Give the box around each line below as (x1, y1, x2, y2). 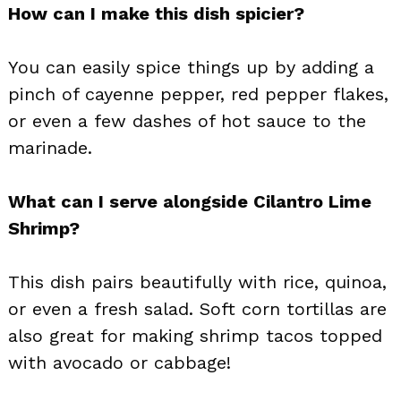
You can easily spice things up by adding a (8, 55, 374, 78)
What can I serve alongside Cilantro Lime (8, 190, 371, 212)
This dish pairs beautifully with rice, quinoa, (8, 270, 387, 293)
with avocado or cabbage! (8, 351, 231, 373)
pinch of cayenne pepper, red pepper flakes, (8, 82, 388, 105)
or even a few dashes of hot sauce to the (8, 109, 366, 132)
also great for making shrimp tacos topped (8, 324, 382, 346)
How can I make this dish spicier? (8, 2, 304, 24)
